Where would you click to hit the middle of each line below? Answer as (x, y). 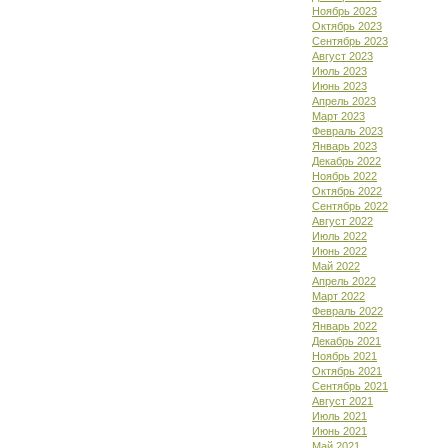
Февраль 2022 (347, 311)
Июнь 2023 (339, 86)
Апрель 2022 (344, 281)
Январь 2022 (344, 326)
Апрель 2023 (344, 101)
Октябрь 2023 (347, 26)
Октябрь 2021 (347, 371)
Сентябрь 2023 (350, 41)
